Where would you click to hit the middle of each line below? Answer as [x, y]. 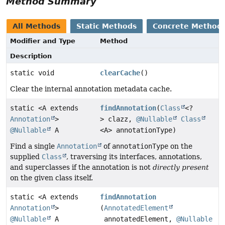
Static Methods [106, 26]
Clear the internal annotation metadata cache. [91, 89]
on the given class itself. [51, 178]
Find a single [33, 146]
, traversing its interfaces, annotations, [134, 157]
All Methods [36, 26]
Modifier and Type [43, 41]
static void [32, 73]
